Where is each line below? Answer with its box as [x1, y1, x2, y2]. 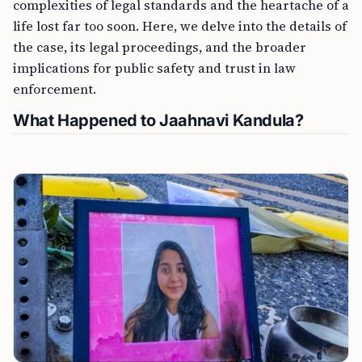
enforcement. [13, 79, 96, 98]
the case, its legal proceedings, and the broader [13, 37, 306, 56]
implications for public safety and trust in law [13, 58, 296, 77]
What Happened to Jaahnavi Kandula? [13, 110, 304, 130]
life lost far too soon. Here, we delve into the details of [13, 16, 347, 35]
